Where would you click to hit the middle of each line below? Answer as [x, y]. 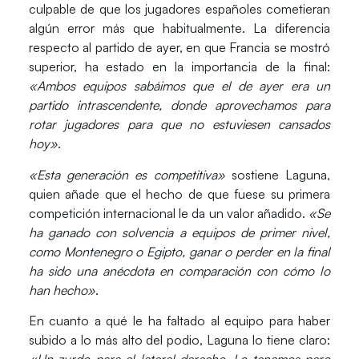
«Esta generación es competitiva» [127, 174]
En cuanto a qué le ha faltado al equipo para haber [179, 321]
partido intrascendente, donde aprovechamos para [179, 105]
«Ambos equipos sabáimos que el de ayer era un [179, 86]
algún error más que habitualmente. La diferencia [179, 28]
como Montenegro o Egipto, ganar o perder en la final [179, 251]
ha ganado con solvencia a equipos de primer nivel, [179, 232]
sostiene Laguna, [278, 174]
